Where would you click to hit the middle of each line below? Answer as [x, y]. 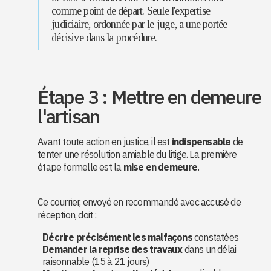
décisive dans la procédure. [104, 38]
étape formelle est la [80, 167]
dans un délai [209, 249]
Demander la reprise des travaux [113, 249]
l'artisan [69, 116]
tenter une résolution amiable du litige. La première [137, 154]
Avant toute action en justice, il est [105, 142]
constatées [215, 237]
